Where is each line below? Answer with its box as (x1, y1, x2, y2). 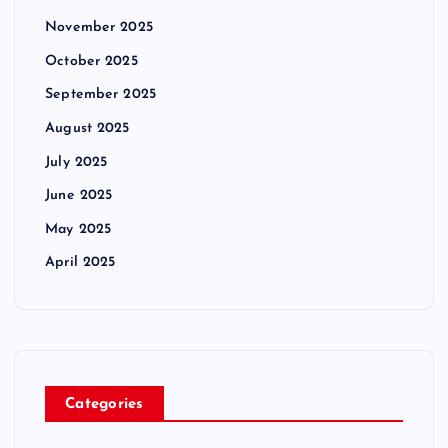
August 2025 (45, 121, 130, 137)
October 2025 (45, 54, 138, 70)
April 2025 (45, 255, 116, 271)
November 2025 (45, 20, 153, 36)
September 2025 (45, 87, 157, 103)
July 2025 (45, 154, 108, 170)
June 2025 (45, 188, 113, 204)
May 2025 (45, 221, 112, 237)
